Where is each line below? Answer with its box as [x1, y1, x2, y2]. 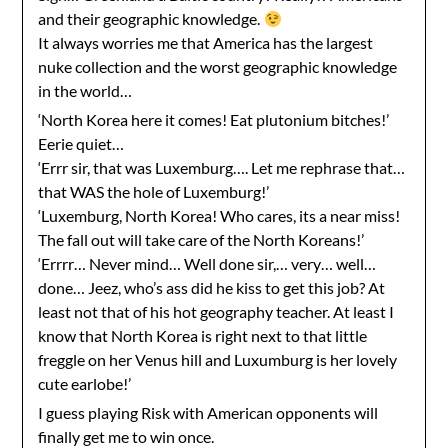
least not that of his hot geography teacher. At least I [38, 302, 395, 321]
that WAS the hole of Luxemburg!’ [38, 182, 270, 201]
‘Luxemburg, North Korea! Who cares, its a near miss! [38, 206, 401, 225]
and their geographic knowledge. [38, 9, 264, 28]
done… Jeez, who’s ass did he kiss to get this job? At [38, 278, 386, 297]
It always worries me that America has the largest [38, 33, 374, 52]
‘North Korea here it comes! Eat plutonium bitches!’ [38, 110, 390, 129]
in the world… [38, 81, 133, 100]
